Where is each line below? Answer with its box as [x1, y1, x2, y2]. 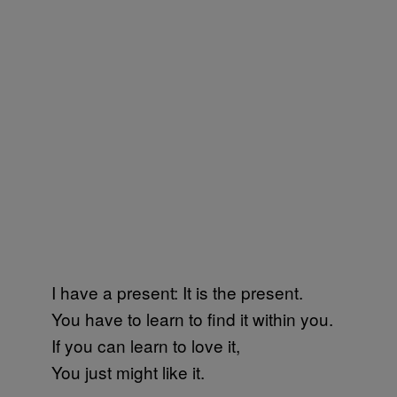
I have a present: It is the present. [25, 279, 303, 304]
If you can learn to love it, [25, 332, 240, 357]
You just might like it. [25, 359, 205, 384]
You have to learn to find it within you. [25, 306, 333, 331]
